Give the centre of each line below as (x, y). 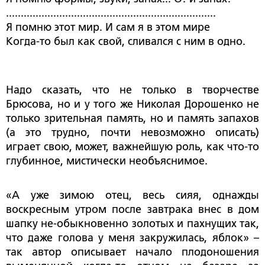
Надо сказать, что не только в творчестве (132, 90)
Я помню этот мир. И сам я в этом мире (108, 28)
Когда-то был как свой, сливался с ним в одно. (126, 42)
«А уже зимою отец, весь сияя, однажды (132, 195)
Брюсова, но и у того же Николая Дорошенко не (132, 104)
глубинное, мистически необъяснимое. (107, 161)
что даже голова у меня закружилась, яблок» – (132, 238)
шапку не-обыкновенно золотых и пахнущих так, (132, 224)
